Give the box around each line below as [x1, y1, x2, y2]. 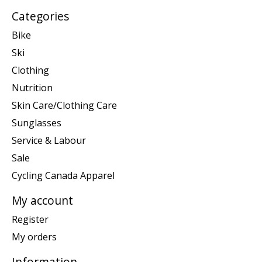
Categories [12, 8, 69, 25]
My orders [12, 230, 57, 243]
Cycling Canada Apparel [12, 169, 115, 182]
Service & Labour [12, 134, 86, 147]
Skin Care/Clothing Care [12, 99, 117, 112]
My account [12, 192, 73, 209]
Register [12, 212, 49, 226]
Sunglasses [12, 116, 61, 130]
